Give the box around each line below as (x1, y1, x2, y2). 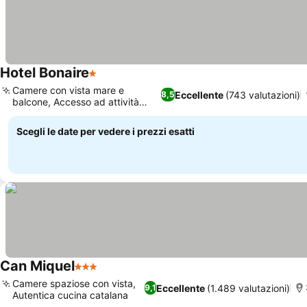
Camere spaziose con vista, (12, 278, 136, 289)
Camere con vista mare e (12, 84, 124, 96)
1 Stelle (88, 73, 125, 87)
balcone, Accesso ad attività (12, 96, 139, 108)
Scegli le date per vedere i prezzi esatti (16, 125, 195, 137)
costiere (12, 108, 48, 119)
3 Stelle (74, 267, 113, 280)
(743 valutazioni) (225, 88, 301, 101)
